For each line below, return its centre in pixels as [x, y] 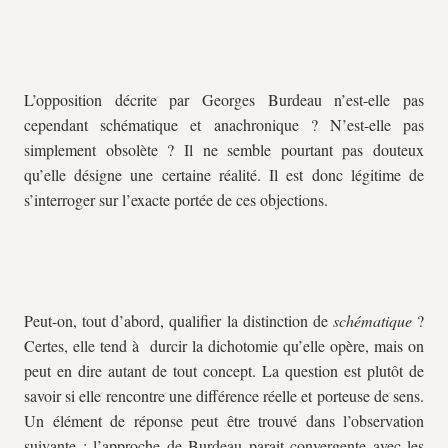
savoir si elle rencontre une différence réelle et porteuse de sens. [224, 395]
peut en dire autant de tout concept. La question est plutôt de [224, 370]
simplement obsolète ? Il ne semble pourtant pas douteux [224, 149]
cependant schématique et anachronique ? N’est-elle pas [224, 124]
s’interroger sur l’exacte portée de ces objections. [176, 199]
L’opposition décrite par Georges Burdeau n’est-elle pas [224, 99]
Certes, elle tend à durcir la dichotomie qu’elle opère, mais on [224, 345]
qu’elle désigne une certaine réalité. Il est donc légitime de [224, 174]
